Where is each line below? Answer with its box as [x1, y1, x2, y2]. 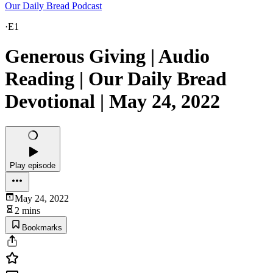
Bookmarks [22, 222, 62, 232]
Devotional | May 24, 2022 [5, 90, 220, 113]
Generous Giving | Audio [5, 45, 210, 68]
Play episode [10, 160, 55, 170]
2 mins [15, 205, 40, 216]
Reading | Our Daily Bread [5, 68, 227, 90]
